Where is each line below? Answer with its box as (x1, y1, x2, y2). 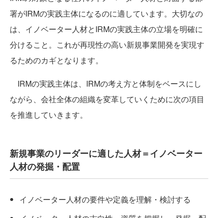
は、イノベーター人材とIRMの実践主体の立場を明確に (10, 23, 203, 35)
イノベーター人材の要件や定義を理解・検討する (19, 193, 191, 205)
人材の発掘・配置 (10, 160, 80, 173)
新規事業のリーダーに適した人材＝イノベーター (10, 146, 202, 160)
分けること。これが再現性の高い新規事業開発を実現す (10, 38, 204, 50)
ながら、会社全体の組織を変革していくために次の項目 (10, 93, 204, 105)
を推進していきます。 (10, 109, 88, 120)
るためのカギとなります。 (10, 54, 103, 66)
